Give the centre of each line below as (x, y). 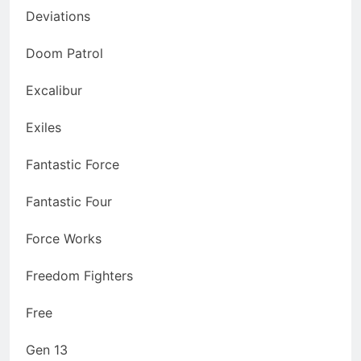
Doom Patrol (64, 54)
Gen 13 (47, 350)
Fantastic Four (69, 202)
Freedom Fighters (79, 276)
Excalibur (54, 91)
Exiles (44, 128)
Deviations (58, 17)
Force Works (64, 239)
